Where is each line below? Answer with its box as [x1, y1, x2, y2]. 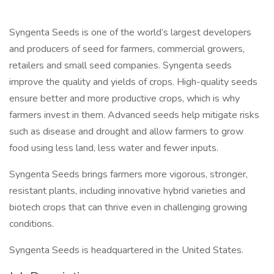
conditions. [9, 217, 54, 231]
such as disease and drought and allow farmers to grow [9, 125, 243, 138]
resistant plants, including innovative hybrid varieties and [9, 184, 245, 198]
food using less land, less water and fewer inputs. [9, 141, 218, 155]
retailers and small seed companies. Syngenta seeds [9, 59, 232, 72]
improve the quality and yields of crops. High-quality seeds [9, 75, 257, 89]
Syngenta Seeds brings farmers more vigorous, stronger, [9, 168, 248, 181]
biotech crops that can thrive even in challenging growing [9, 201, 247, 214]
